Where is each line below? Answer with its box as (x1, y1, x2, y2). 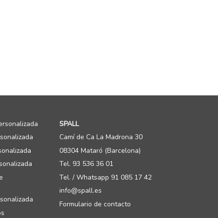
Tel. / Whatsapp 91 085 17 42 (59, 172, 152, 182)
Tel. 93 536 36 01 (59, 159, 113, 168)
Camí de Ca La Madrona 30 (59, 132, 143, 142)
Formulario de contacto (59, 199, 131, 209)
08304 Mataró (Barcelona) (59, 145, 141, 155)
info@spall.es (59, 186, 102, 195)
